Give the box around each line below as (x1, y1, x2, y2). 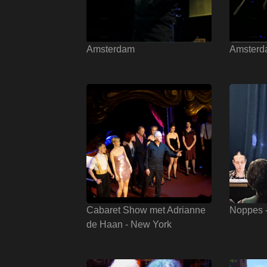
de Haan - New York (86, 219, 172, 229)
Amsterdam (86, 44, 135, 54)
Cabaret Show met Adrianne (86, 205, 206, 215)
